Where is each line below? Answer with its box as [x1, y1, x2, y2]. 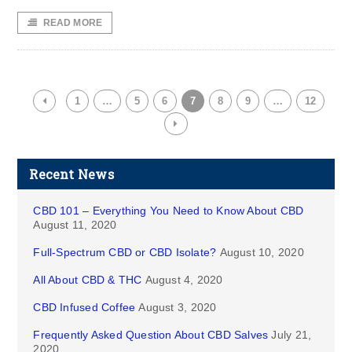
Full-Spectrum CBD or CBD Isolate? [33, 246, 217, 258]
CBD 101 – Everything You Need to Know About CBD [33, 204, 304, 217]
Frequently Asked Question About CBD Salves [33, 328, 269, 341]
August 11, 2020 [33, 218, 117, 231]
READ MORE [42, 17, 103, 28]
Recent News [29, 166, 114, 182]
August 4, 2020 [145, 273, 223, 286]
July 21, [271, 328, 312, 341]
